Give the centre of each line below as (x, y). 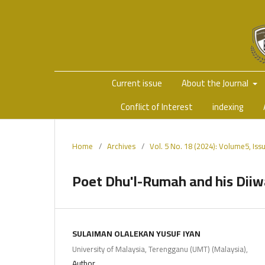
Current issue (137, 83)
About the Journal (216, 83)
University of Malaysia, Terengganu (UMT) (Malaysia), (160, 249)
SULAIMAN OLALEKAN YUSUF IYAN (136, 233)
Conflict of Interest (157, 106)
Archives (121, 146)
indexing (228, 106)
